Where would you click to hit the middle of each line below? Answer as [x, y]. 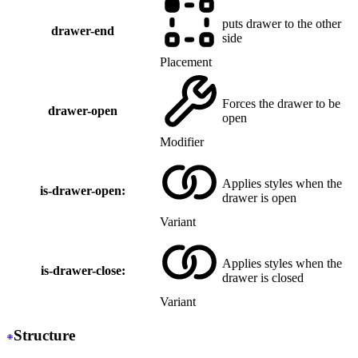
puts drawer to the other [282, 24]
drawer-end [83, 31]
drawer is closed [263, 278]
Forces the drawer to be [281, 104]
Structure [45, 335]
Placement [186, 62]
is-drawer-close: [83, 271]
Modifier [182, 142]
